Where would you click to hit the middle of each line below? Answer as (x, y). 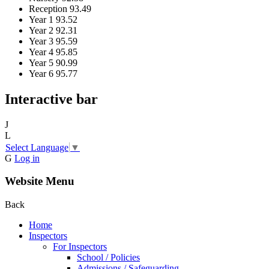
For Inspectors (80, 247)
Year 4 (41, 52)
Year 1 (41, 20)
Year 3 (41, 41)
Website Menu (40, 181)
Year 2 (41, 31)
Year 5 (41, 63)
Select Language (37, 147)
